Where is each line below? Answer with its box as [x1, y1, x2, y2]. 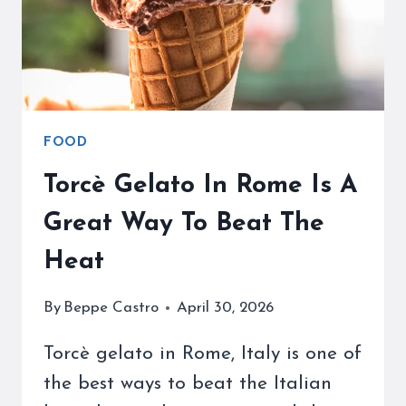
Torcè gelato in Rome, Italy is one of [43, 343, 362, 363]
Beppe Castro [63, 299, 159, 315]
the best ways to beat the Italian [43, 373, 332, 393]
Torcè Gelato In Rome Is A [43, 172, 357, 198]
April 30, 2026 [177, 299, 275, 315]
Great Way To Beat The [43, 210, 324, 237]
